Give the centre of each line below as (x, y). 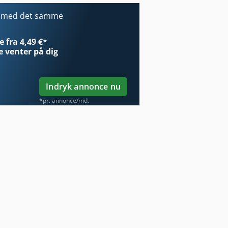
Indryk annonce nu (83, 86)
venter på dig (31, 51)
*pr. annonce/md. (64, 100)
